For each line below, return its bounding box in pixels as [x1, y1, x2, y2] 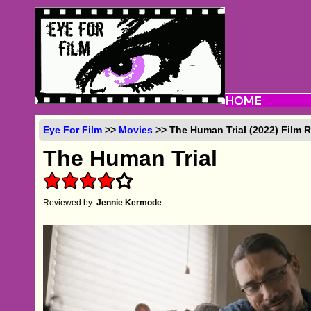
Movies [119, 124, 153, 135]
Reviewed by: [43, 197, 97, 208]
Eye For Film [43, 124, 103, 135]
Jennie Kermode [96, 197, 162, 208]
